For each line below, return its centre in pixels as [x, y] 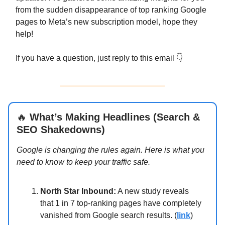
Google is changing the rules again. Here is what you [110, 150]
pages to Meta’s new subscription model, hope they [106, 22]
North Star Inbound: [78, 191]
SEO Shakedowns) [61, 130]
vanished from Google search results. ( [108, 215]
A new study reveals [152, 191]
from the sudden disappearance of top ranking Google [111, 10]
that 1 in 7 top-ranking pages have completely [121, 203]
